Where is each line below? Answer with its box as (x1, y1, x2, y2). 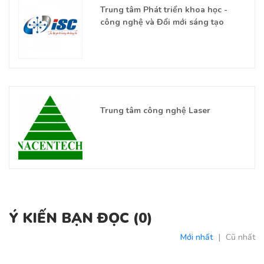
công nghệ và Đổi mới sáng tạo (100, 16, 224, 28)
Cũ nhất (226, 231, 255, 243)
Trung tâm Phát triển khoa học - (100, 4, 227, 16)
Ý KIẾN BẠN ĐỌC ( (9, 208, 138, 227)
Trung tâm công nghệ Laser (100, 104, 210, 116)
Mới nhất (180, 231, 213, 243)
